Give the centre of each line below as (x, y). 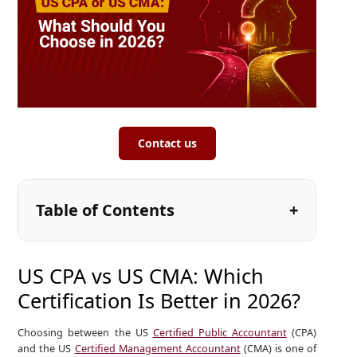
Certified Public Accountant (220, 333)
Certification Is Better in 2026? (159, 300)
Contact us (167, 143)
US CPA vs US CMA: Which (141, 275)
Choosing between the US (85, 333)
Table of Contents (106, 210)
